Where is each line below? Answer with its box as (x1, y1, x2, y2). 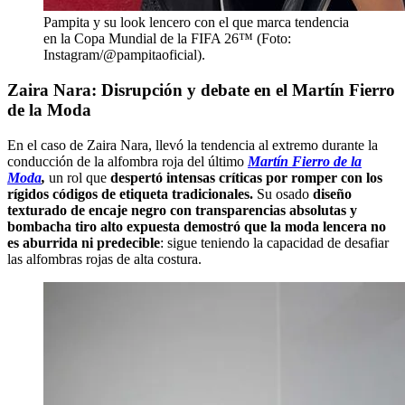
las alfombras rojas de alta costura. (7, 250, 202, 267)
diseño (313, 185, 352, 202)
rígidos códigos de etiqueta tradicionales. (7, 185, 257, 202)
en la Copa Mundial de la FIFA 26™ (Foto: (43, 31, 291, 47)
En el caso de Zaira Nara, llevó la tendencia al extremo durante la (7, 137, 378, 153)
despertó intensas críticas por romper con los (110, 169, 382, 185)
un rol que (45, 169, 110, 185)
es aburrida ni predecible (7, 234, 160, 250)
